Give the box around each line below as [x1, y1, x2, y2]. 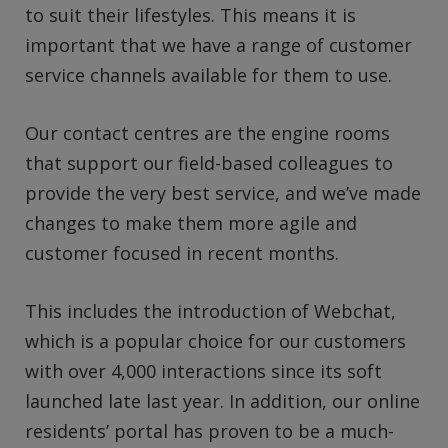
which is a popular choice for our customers [25, 328, 406, 353]
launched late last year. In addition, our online [25, 388, 420, 413]
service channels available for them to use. [25, 63, 392, 88]
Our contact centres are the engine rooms [25, 120, 390, 145]
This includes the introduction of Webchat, [25, 298, 396, 323]
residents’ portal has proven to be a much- [25, 418, 394, 443]
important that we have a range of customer [25, 33, 412, 58]
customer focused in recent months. [25, 240, 339, 265]
